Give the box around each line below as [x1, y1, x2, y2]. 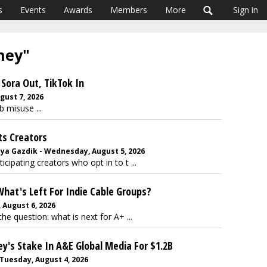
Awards [64, 4, 92, 15]
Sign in [233, 4, 258, 15]
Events [20, 4, 46, 15]
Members [110, 4, 147, 15]
